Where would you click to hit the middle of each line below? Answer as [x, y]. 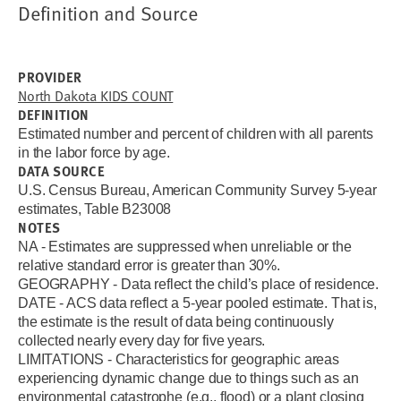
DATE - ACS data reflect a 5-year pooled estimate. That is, [197, 303]
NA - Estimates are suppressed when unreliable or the [185, 247]
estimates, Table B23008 [95, 209]
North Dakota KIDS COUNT [96, 96]
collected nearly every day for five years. [144, 341]
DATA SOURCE [62, 171]
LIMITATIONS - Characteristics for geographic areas [179, 359]
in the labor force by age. [96, 153]
